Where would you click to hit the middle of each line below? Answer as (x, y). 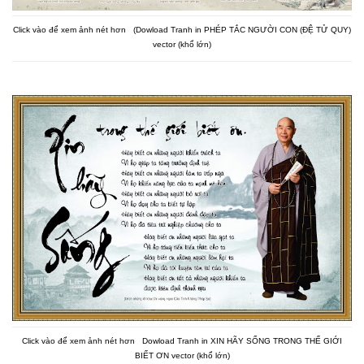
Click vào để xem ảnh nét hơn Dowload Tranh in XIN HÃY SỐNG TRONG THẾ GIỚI (182, 340)
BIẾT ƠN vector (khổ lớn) (182, 355)
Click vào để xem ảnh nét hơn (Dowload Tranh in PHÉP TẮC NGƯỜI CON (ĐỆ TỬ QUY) (182, 30)
